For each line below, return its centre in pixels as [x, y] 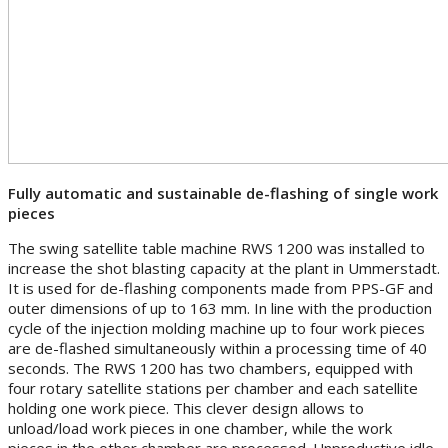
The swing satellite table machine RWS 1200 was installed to [216, 247]
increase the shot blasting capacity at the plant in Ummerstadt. [224, 267]
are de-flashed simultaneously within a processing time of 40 [217, 347]
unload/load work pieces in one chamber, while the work [200, 427]
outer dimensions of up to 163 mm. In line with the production [220, 307]
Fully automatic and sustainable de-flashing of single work [223, 192]
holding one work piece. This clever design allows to [186, 407]
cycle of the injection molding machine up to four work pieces [216, 327]
